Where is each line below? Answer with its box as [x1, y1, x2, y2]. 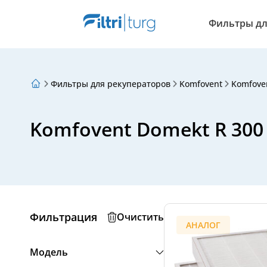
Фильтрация [30, 209, 97, 224]
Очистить [117, 210, 164, 223]
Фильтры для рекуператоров [51, 77, 170, 89]
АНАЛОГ [186, 219, 221, 231]
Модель [30, 246, 68, 259]
